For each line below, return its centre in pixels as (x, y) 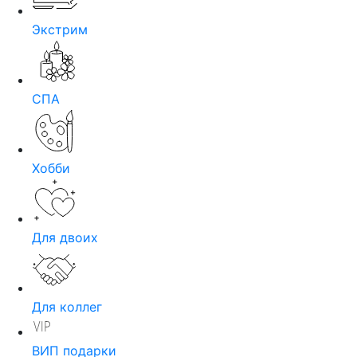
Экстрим (60, 29)
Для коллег (67, 307)
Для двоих (65, 237)
